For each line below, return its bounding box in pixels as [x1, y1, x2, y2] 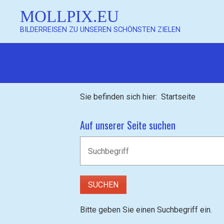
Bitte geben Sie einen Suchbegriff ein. [80, 204, 212, 214]
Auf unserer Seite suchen [80, 117, 175, 133]
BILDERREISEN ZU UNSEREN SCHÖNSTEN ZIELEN [20, 25, 180, 34]
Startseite [161, 92, 195, 102]
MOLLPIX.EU [20, 7, 119, 25]
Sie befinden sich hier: [80, 92, 161, 102]
